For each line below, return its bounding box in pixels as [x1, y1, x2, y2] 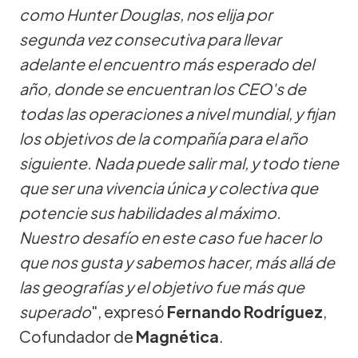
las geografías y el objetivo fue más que [19, 276, 304, 296]
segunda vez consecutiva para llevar [19, 29, 281, 49]
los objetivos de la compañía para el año [19, 128, 308, 148]
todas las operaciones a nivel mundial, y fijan [19, 103, 335, 123]
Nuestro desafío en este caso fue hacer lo [19, 227, 322, 247]
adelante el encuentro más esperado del [19, 54, 314, 74]
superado [19, 301, 91, 321]
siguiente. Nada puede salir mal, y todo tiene [19, 153, 339, 173]
